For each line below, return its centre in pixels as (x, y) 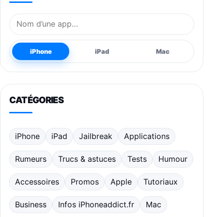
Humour (173, 159)
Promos (85, 181)
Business (31, 204)
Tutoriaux (161, 181)
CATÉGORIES (36, 100)
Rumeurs (31, 159)
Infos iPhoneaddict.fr (96, 204)
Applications (147, 136)
